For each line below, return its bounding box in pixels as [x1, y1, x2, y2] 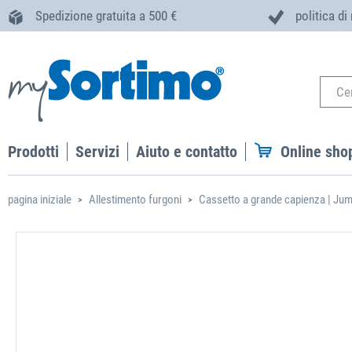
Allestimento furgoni [89, 192, 181, 207]
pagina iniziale [8, 192, 71, 207]
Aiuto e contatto [136, 142, 237, 161]
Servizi [75, 142, 119, 161]
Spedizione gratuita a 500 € [35, 8, 177, 24]
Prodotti [8, 142, 59, 161]
